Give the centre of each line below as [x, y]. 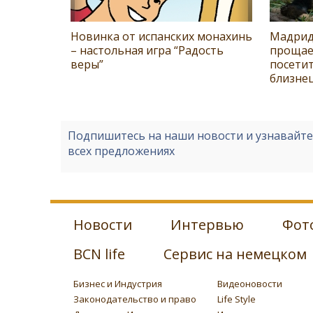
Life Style [236, 299]
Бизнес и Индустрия [118, 283]
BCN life [99, 254]
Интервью [207, 224]
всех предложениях [121, 151]
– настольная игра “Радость [147, 50]
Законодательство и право [135, 299]
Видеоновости [249, 283]
